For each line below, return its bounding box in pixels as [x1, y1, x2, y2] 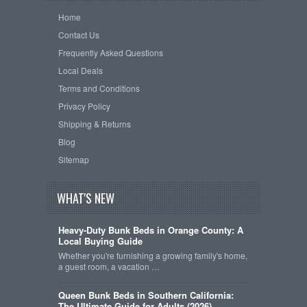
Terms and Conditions [58, 82, 140, 94]
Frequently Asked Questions [58, 46, 163, 58]
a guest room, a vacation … [58, 260, 160, 272]
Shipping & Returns [58, 117, 131, 130]
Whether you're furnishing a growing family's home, [58, 249, 247, 261]
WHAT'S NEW [57, 189, 114, 208]
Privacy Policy [58, 99, 110, 112]
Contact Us [58, 28, 99, 40]
